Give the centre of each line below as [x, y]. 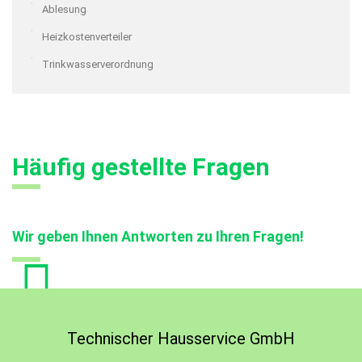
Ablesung [64, 10]
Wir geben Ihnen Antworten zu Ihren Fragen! [158, 237]
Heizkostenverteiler [87, 37]
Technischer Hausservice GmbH [181, 339]
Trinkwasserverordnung [98, 65]
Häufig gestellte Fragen [141, 167]
